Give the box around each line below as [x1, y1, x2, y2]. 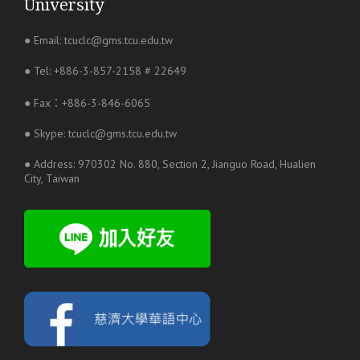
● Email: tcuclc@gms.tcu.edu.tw [24, 32, 173, 47]
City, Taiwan [24, 170, 80, 186]
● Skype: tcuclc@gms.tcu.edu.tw [24, 125, 177, 141]
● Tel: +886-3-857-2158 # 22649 [24, 63, 186, 78]
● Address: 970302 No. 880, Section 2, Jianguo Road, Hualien [24, 156, 316, 171]
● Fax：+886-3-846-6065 [24, 95, 150, 110]
